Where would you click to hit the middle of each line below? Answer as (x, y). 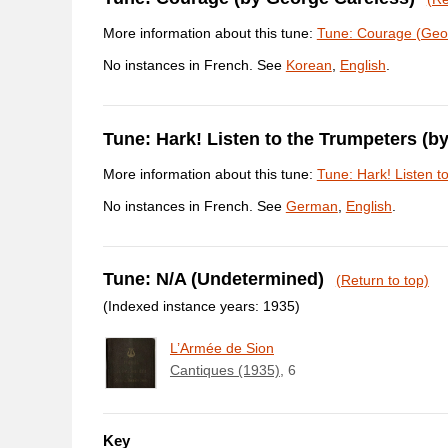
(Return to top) (382, 280)
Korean (308, 65)
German (311, 205)
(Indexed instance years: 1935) (201, 305)
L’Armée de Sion (221, 347)
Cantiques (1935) (224, 369)
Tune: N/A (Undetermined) (215, 279)
